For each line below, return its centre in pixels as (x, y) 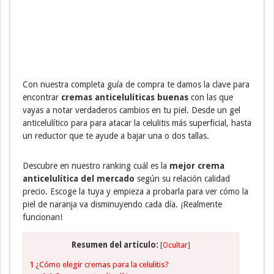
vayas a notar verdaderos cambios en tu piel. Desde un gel (131, 110)
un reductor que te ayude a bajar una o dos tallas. (116, 135)
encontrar (41, 97)
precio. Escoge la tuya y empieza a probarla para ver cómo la (135, 191)
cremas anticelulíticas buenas (124, 97)
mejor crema (197, 165)
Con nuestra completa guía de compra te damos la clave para (136, 84)
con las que (211, 97)
